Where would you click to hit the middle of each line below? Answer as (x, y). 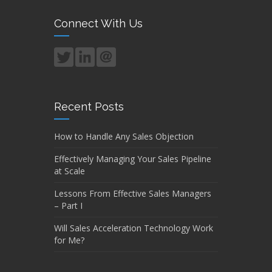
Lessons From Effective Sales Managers (133, 193)
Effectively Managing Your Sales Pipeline (133, 158)
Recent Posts (89, 106)
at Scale (70, 171)
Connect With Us (98, 23)
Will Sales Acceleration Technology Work (134, 228)
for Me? (69, 240)
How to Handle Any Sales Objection (124, 136)
